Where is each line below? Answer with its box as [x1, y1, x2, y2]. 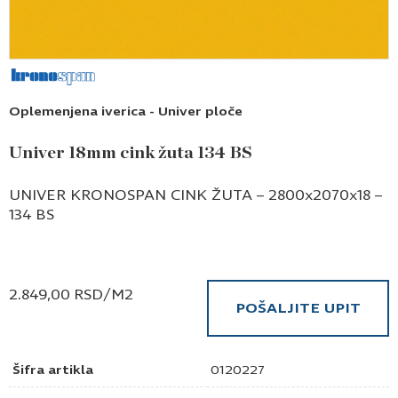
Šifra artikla [12, 362, 93, 378]
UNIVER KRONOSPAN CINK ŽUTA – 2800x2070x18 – [9, 186, 382, 203]
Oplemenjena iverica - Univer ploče [9, 103, 243, 119]
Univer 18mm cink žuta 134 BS [9, 143, 252, 162]
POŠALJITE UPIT [235, 298, 361, 316]
